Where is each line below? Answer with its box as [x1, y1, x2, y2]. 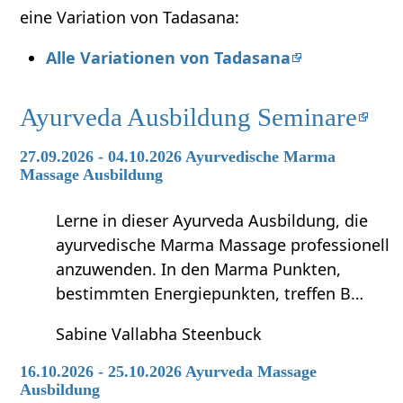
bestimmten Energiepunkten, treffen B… [56, 282, 364, 305]
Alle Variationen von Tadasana [45, 46, 291, 68]
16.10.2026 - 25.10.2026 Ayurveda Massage [20, 363, 318, 381]
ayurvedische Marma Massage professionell [56, 234, 390, 256]
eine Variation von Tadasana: [20, 5, 240, 28]
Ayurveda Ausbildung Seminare [20, 102, 358, 131]
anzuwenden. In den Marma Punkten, [56, 258, 342, 281]
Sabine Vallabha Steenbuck [56, 323, 263, 345]
